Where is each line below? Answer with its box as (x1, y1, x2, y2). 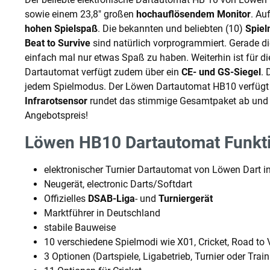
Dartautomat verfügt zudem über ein (25, 66, 181, 78)
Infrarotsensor (25, 95, 87, 107)
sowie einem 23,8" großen (25, 8, 136, 20)
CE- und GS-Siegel (181, 66, 261, 78)
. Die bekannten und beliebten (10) (98, 22, 245, 34)
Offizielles (44, 192, 88, 204)
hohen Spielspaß (25, 22, 98, 34)
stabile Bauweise (44, 221, 116, 233)
